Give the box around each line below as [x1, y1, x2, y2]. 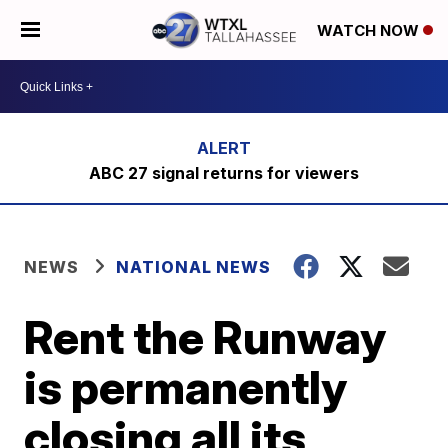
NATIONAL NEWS [116, 257, 272, 277]
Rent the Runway [24, 309, 387, 365]
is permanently [24, 359, 348, 415]
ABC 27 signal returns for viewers [88, 163, 359, 183]
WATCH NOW [317, 21, 423, 41]
